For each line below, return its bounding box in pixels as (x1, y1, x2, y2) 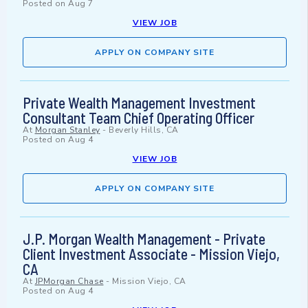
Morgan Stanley (34, 124, 100, 136)
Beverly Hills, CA (109, 124, 179, 136)
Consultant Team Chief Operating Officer (23, 109, 254, 127)
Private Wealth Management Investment (23, 93, 256, 112)
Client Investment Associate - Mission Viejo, (23, 245, 280, 263)
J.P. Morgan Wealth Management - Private (23, 230, 265, 248)
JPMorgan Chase (34, 276, 104, 287)
